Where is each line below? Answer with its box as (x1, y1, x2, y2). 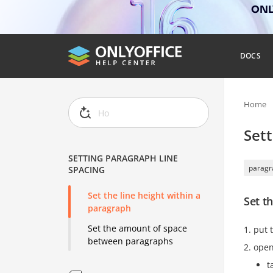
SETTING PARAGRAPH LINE (68, 152, 179, 165)
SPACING (68, 164, 105, 176)
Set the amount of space (88, 222, 188, 235)
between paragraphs (88, 235, 174, 247)
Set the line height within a (88, 190, 201, 202)
